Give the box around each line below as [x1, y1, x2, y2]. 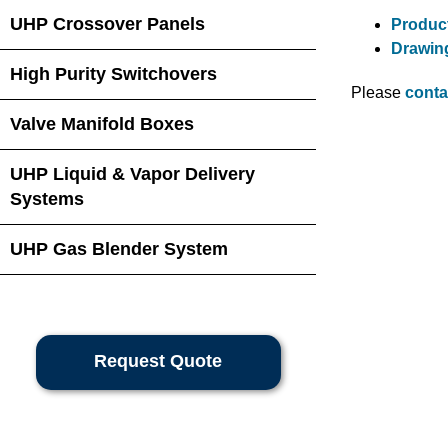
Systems [10, 189, 84, 209]
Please [351, 84, 405, 101]
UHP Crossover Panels [10, 14, 205, 34]
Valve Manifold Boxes [10, 114, 194, 134]
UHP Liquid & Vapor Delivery [10, 164, 255, 184]
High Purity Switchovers [10, 64, 217, 84]
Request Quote [94, 351, 222, 371]
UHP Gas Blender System [10, 239, 228, 259]
